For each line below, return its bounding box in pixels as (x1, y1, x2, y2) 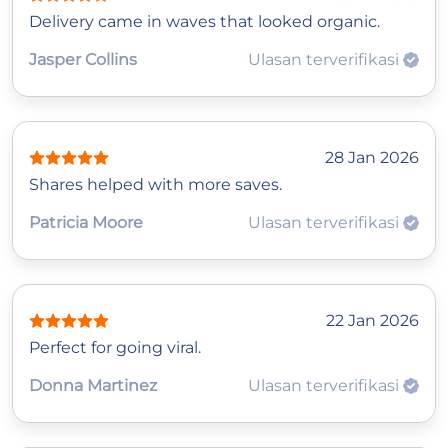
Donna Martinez (29, 375, 157, 395)
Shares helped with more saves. (29, 174, 282, 194)
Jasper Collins (29, 49, 137, 69)
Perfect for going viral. (29, 337, 201, 357)
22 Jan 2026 (326, 310, 419, 330)
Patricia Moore (29, 212, 143, 232)
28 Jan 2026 (325, 147, 419, 167)
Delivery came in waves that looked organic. (29, 11, 380, 31)
